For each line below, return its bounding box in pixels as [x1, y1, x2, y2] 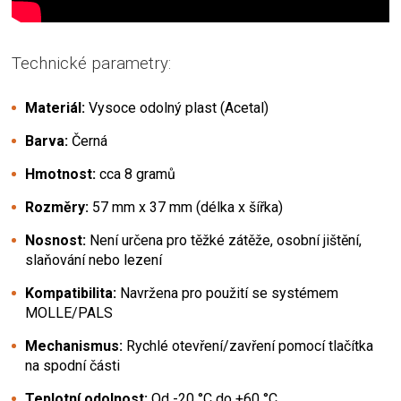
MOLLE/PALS [25, 304, 113, 322]
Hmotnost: [25, 166, 96, 183]
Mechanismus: [25, 337, 123, 355]
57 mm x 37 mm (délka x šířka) [89, 199, 283, 217]
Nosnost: [25, 232, 86, 250]
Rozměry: [25, 199, 89, 217]
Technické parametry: [12, 54, 171, 74]
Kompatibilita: [25, 285, 116, 303]
